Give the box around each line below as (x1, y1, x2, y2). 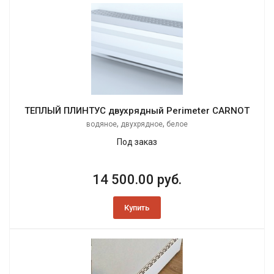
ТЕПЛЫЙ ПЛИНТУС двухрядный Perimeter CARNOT (24, 105, 250, 117)
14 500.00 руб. (92, 172, 182, 188)
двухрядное (120, 120, 163, 129)
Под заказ (117, 137, 157, 147)
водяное (86, 120, 117, 129)
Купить (124, 203, 150, 213)
